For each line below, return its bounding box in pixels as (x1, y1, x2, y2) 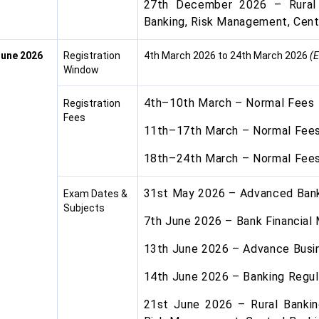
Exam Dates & (63, 188, 127, 199)
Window (63, 64, 99, 75)
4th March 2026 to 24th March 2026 (143, 50, 310, 61)
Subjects (63, 202, 105, 214)
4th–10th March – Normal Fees (143, 96, 315, 110)
